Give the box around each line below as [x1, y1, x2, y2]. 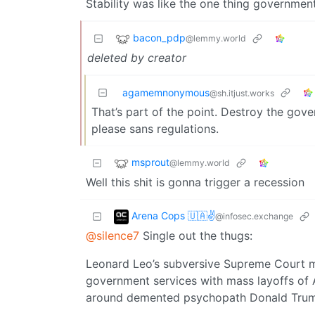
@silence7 [86, 228, 139, 243]
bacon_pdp [133, 32, 186, 44]
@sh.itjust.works [210, 87, 274, 98]
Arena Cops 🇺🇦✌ [131, 210, 215, 222]
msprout [131, 156, 169, 169]
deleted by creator [87, 50, 186, 65]
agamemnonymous [122, 86, 210, 98]
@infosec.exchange [215, 211, 293, 222]
